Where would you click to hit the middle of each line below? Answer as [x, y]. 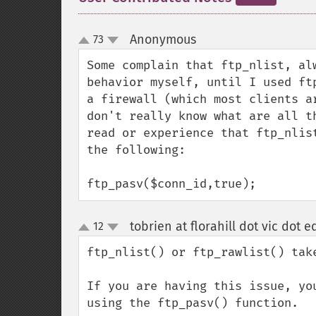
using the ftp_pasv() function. [193, 303]
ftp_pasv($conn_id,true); [171, 184]
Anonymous [163, 39]
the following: [136, 150]
